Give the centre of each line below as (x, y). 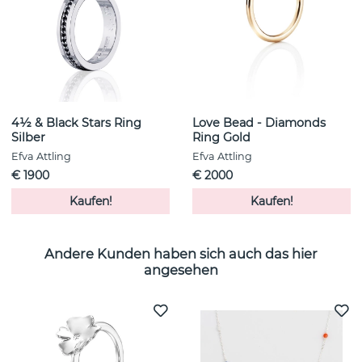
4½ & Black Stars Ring (76, 123)
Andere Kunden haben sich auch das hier (181, 253)
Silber (28, 138)
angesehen (181, 269)
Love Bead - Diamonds (259, 123)
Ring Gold (221, 138)
